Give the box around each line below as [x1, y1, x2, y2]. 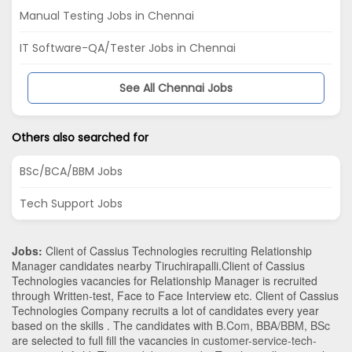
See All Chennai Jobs [119, 80, 233, 97]
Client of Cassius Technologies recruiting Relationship [42, 243, 312, 259]
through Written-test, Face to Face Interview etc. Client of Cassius [12, 288, 339, 304]
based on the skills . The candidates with [12, 317, 216, 334]
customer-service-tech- [203, 332, 317, 349]
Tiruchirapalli [155, 258, 218, 274]
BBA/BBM [256, 317, 304, 334]
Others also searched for [12, 130, 148, 146]
